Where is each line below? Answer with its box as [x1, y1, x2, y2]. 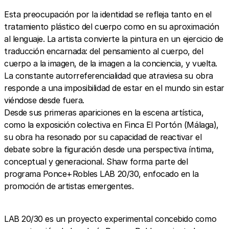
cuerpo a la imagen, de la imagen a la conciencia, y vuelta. [4, 58, 217, 68]
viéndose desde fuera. [4, 95, 84, 105]
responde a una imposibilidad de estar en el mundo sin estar [4, 82, 224, 93]
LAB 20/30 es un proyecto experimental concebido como [4, 213, 217, 224]
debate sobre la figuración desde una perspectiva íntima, [4, 144, 214, 154]
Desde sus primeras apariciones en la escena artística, [4, 107, 204, 118]
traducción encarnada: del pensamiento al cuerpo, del [4, 45, 203, 56]
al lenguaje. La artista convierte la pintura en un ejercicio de [4, 33, 223, 44]
